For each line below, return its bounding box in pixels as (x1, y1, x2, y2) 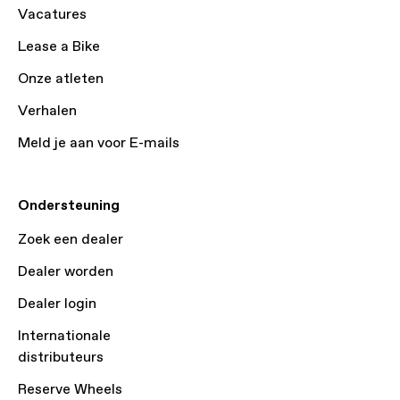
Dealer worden (18, 262, 113, 281)
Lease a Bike (18, 37, 100, 56)
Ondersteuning (18, 196, 120, 215)
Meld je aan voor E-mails (18, 134, 179, 153)
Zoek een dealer (18, 230, 123, 249)
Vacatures (18, 5, 87, 24)
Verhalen (18, 102, 77, 121)
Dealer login (18, 295, 96, 313)
